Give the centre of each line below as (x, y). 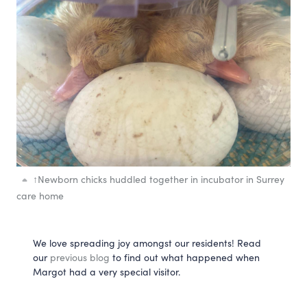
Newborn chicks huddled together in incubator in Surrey (161, 179)
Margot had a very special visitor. (107, 272)
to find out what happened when (185, 258)
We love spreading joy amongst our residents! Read (147, 243)
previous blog (80, 258)
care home (40, 196)
